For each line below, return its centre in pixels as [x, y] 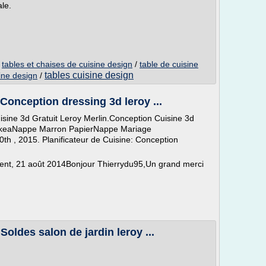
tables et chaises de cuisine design [67, 64]
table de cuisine [169, 64]
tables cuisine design [89, 75]
